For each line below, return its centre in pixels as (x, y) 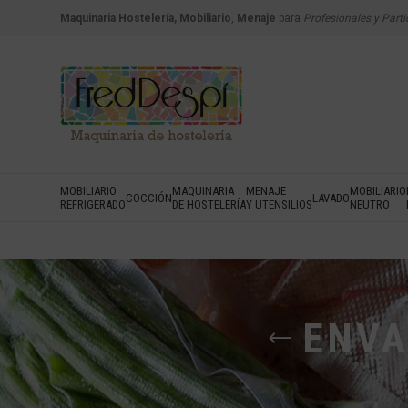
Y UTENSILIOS (279, 204)
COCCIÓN (149, 198)
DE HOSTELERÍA (209, 204)
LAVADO (331, 198)
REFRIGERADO (93, 204)
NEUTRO (370, 204)
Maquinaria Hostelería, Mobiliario (146, 18)
